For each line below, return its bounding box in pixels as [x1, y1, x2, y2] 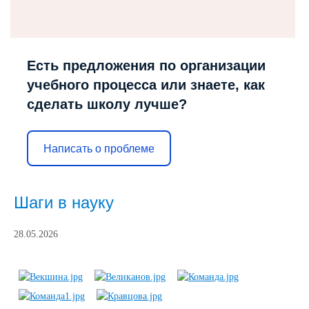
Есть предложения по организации [27, 58, 266, 73]
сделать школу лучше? [27, 97, 187, 112]
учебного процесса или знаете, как [27, 77, 265, 92]
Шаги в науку [14, 193, 114, 212]
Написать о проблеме [43, 142, 154, 154]
